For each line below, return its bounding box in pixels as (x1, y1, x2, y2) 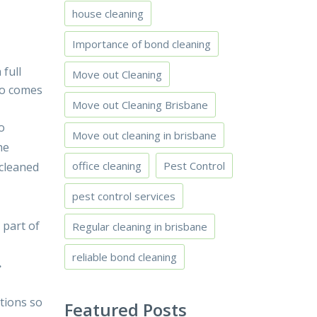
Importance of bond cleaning (72, 37, 211, 51)
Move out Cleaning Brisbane (72, 98, 208, 112)
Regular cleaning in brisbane (72, 219, 207, 234)
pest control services (72, 189, 175, 203)
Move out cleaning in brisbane (72, 128, 217, 142)
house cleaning (72, 6, 144, 21)
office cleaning (72, 158, 142, 173)
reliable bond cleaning (72, 250, 177, 264)
